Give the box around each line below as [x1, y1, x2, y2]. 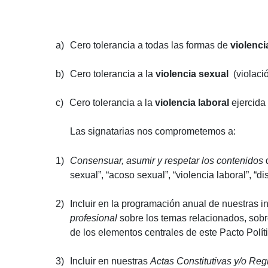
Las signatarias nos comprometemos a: [70, 126, 236, 136]
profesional [70, 212, 120, 223]
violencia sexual [156, 68, 229, 79]
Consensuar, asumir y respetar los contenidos [70, 155, 263, 166]
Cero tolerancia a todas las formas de [70, 39, 230, 50]
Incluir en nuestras [70, 255, 150, 266]
